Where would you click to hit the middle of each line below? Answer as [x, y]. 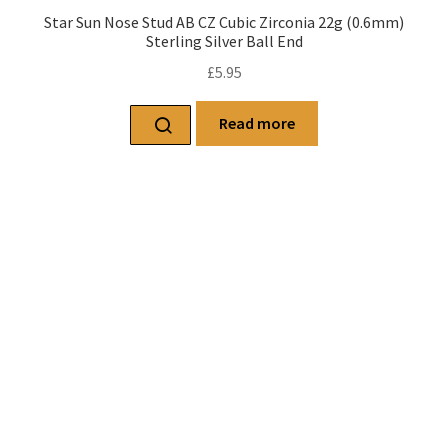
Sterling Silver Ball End [224, 41]
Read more [257, 122]
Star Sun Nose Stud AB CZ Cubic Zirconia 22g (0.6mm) [224, 22]
